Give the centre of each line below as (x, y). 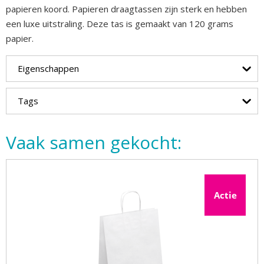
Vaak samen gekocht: (94, 142)
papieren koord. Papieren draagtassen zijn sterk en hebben (126, 9)
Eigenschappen (48, 68)
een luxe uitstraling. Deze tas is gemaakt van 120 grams (120, 24)
